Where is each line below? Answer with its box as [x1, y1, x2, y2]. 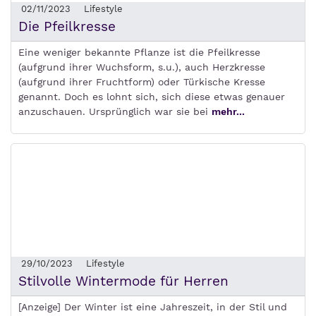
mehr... [212, 106, 245, 117]
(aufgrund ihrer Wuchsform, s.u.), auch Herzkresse [18, 61, 265, 73]
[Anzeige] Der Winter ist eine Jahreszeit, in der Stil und [18, 301, 287, 312]
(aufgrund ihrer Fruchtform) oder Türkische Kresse [18, 76, 265, 87]
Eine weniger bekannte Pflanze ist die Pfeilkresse [18, 47, 260, 58]
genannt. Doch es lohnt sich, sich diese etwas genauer [18, 91, 285, 102]
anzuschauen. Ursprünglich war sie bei [18, 106, 212, 117]
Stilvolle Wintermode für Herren [18, 273, 229, 289]
